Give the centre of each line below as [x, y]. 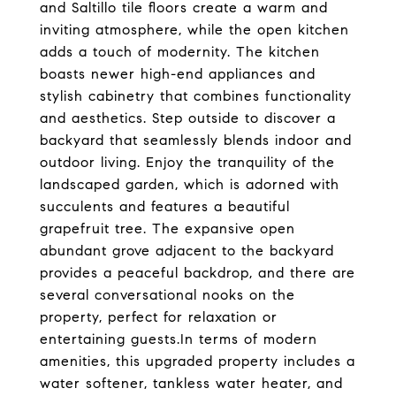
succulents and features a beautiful [165, 206]
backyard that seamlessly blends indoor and [196, 140]
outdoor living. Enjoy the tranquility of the [187, 162]
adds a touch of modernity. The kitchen [180, 52]
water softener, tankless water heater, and [191, 383]
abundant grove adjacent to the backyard [187, 251]
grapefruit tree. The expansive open [168, 228]
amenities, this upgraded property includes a [198, 361]
